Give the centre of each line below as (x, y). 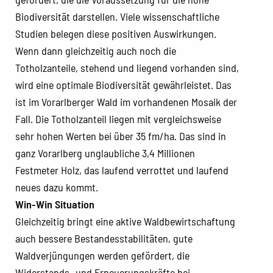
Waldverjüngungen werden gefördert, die (102, 255)
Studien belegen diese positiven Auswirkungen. (116, 33)
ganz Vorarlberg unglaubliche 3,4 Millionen (105, 153)
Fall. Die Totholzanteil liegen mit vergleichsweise (118, 119)
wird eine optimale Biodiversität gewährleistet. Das (123, 84)
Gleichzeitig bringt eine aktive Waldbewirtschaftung (125, 221)
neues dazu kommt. (57, 187)
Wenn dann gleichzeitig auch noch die (96, 50)
